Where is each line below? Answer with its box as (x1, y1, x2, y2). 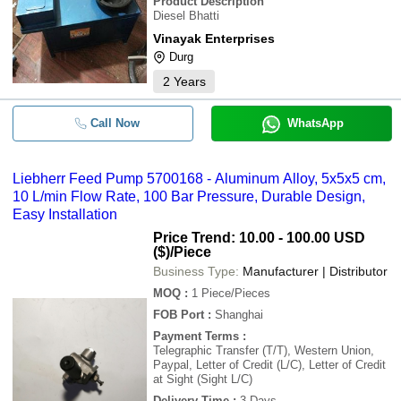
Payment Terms (153, 329, 239, 343)
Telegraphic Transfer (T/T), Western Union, (153, 344, 374, 357)
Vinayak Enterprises (153, 31, 275, 46)
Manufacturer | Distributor (243, 264, 388, 278)
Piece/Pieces (201, 286, 270, 300)
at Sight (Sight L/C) (153, 372, 252, 386)
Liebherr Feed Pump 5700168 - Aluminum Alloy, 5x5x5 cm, (13, 171, 386, 186)
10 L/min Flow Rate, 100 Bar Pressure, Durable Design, (13, 189, 365, 204)
